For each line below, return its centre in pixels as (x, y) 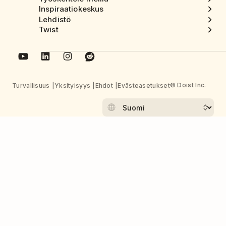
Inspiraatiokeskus (71, 9)
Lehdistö (55, 19)
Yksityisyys (72, 86)
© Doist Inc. (188, 85)
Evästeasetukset (144, 86)
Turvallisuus (31, 86)
